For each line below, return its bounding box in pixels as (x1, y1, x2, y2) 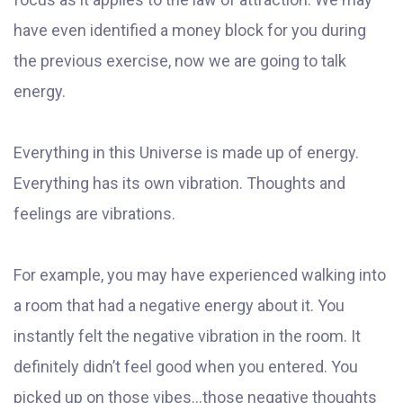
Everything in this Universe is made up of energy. (13, 143, 359, 163)
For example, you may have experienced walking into (13, 265, 386, 285)
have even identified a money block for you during (13, 21, 366, 40)
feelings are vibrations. (13, 204, 175, 224)
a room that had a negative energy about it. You (13, 296, 345, 316)
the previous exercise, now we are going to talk (13, 51, 346, 71)
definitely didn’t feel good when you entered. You (13, 357, 358, 377)
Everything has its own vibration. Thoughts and (13, 174, 345, 193)
